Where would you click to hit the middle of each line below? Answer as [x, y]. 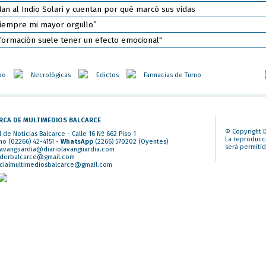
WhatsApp [77, 142]
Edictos [107, 75]
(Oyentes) [152, 142]
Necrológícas [51, 75]
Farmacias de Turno [173, 75]
